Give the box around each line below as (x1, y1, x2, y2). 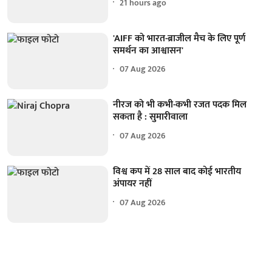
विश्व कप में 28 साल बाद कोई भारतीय (113, 163, 242, 180)
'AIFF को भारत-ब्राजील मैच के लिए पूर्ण (113, 30, 246, 47)
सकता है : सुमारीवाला (113, 109, 188, 126)
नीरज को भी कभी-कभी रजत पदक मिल (113, 97, 247, 114)
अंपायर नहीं (113, 175, 152, 192)
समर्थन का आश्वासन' (113, 42, 184, 59)
